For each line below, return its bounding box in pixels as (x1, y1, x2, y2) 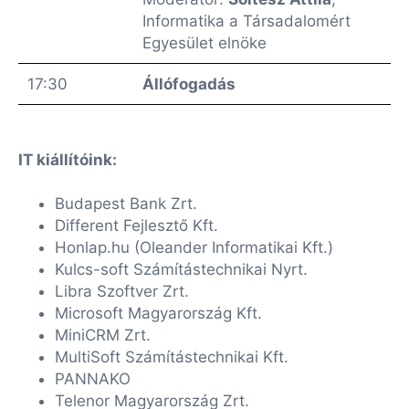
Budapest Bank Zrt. (55, 194, 197, 213)
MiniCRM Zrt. (55, 326, 151, 344)
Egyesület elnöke (142, 34, 267, 52)
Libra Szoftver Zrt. (55, 282, 189, 300)
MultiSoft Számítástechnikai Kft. (55, 348, 288, 366)
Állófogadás (142, 75, 236, 93)
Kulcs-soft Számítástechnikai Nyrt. (55, 260, 308, 278)
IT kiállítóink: (18, 151, 117, 169)
